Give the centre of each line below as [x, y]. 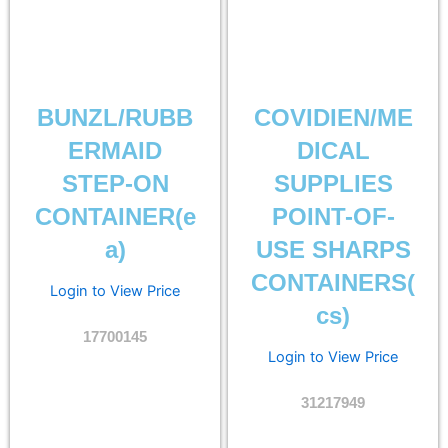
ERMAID [115, 151]
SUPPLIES [333, 184]
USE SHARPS [333, 250]
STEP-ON [115, 184]
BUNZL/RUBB [115, 118]
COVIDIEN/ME [333, 118]
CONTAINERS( [333, 283]
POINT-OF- [333, 217]
